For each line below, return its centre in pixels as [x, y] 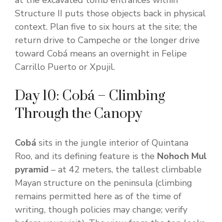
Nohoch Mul [182, 156]
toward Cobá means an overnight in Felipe [101, 54]
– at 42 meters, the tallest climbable [125, 170]
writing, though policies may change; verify [101, 210]
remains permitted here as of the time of [98, 196]
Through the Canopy [79, 114]
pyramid [32, 170]
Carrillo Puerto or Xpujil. [65, 67]
